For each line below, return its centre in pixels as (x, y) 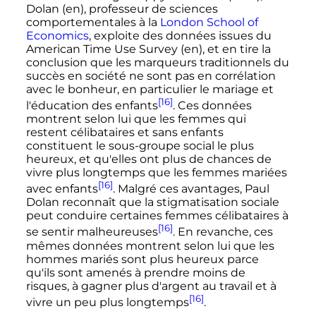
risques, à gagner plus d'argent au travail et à (151, 286)
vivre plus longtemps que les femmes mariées (156, 173)
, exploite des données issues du (180, 35)
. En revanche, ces (223, 232)
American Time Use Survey (103, 49)
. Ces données (212, 106)
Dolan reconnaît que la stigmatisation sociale (152, 202)
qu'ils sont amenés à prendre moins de (135, 272)
